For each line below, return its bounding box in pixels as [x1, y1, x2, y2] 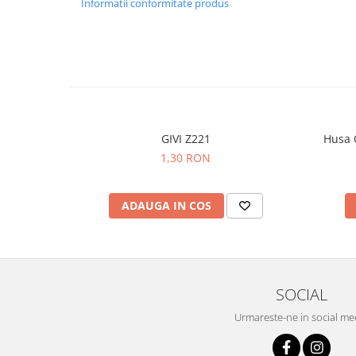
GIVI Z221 [161, 131, 211, 146]
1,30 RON [161, 150, 211, 165]
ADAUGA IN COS [121, 198, 211, 213]
